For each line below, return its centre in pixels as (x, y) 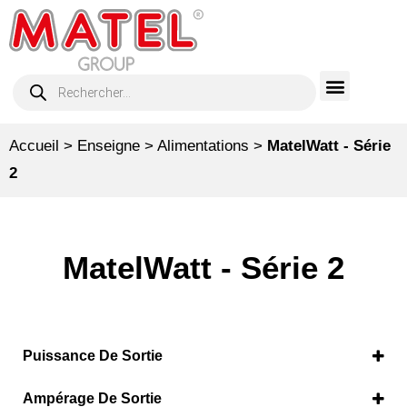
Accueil (34, 146)
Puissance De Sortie (93, 356)
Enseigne (109, 146)
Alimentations (203, 146)
